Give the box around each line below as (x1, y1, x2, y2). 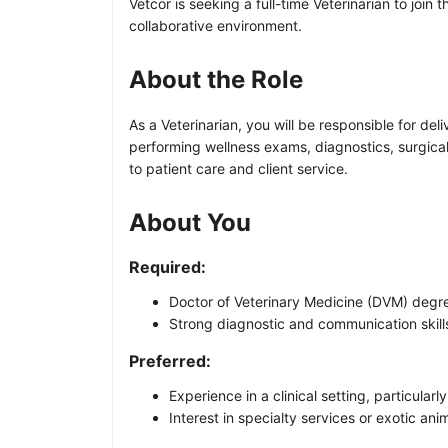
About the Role (129, 64, 303, 94)
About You (129, 207, 251, 237)
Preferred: (129, 350, 211, 371)
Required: (129, 256, 206, 277)
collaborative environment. (129, 16, 302, 34)
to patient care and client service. (129, 159, 348, 177)
